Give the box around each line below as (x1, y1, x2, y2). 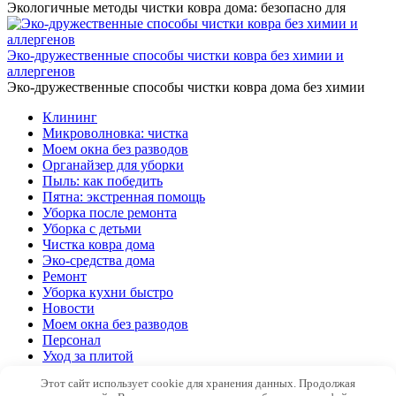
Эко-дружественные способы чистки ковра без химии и (7, 48, 344, 64)
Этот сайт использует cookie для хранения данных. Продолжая (41, 376, 355, 390)
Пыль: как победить (42, 173, 163, 189)
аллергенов (7, 64, 75, 80)
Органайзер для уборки (42, 157, 184, 173)
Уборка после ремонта (42, 205, 177, 221)
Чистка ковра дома (42, 237, 155, 253)
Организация (42, 364, 122, 380)
